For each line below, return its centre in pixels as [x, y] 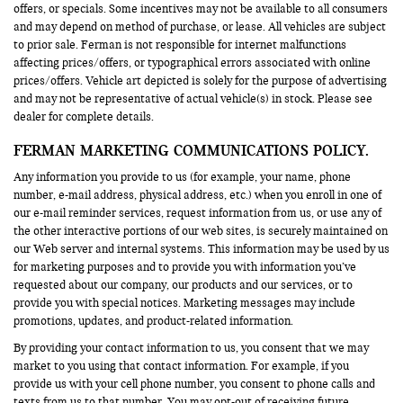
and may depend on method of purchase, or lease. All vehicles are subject [200, 27]
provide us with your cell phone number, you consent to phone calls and [194, 384]
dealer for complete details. [84, 116]
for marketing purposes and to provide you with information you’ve [185, 267]
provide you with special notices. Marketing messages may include [184, 303]
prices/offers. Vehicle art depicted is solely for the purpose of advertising [200, 81]
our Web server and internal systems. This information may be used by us [201, 249]
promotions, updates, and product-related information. [153, 321]
